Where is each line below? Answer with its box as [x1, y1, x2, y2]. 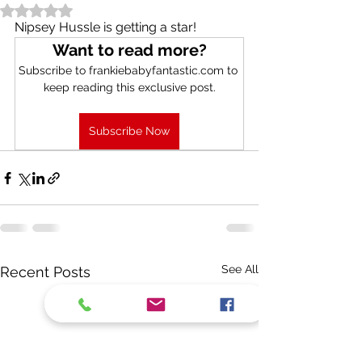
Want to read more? [52, 40, 207, 61]
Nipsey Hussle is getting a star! [15, 19, 196, 36]
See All [221, 263, 259, 276]
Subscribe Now [89, 124, 170, 138]
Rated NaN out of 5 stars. [36, 3, 170, 17]
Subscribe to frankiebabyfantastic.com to [18, 64, 241, 78]
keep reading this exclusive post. [43, 81, 216, 95]
